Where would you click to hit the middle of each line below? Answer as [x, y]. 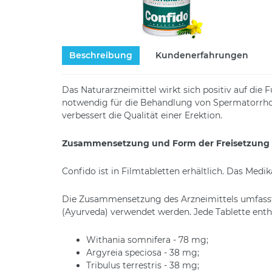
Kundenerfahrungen [202, 55]
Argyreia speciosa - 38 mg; [143, 252]
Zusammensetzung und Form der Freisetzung [166, 143]
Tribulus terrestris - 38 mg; [143, 265]
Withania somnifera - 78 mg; [147, 240]
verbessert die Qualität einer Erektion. [142, 115]
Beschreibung [101, 55]
